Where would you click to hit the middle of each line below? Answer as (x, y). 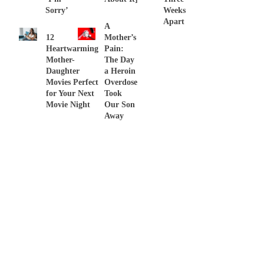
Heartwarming (72, 48)
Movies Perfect (72, 82)
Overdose (121, 82)
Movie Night (68, 104)
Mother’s (120, 37)
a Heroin (120, 71)
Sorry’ (57, 10)
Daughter (63, 71)
